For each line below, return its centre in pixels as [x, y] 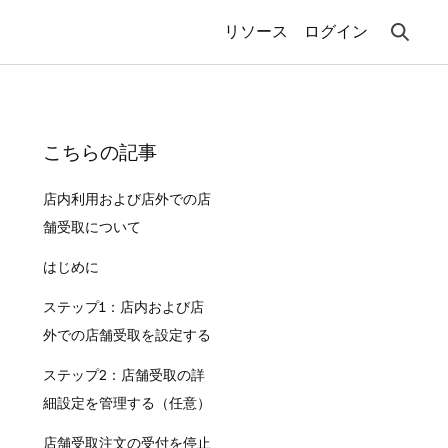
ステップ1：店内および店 [123, 307]
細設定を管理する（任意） [126, 403]
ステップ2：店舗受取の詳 [123, 375]
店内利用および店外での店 [126, 199]
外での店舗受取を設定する [126, 335]
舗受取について [91, 227]
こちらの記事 [99, 152]
